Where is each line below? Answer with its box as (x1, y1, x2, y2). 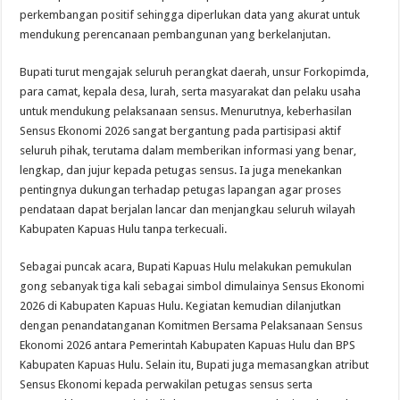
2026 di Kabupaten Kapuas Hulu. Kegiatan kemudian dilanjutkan (20, 299, 342, 313)
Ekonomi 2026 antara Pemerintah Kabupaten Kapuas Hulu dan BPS (20, 338, 356, 353)
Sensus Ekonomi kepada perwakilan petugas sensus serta (20, 378, 313, 392)
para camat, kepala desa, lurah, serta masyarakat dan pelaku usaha (20, 85, 362, 99)
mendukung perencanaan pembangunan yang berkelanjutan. (20, 28, 331, 42)
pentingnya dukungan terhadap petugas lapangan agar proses (20, 183, 342, 197)
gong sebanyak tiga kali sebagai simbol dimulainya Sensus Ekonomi (20, 279, 365, 294)
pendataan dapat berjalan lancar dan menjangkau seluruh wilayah (20, 203, 356, 217)
